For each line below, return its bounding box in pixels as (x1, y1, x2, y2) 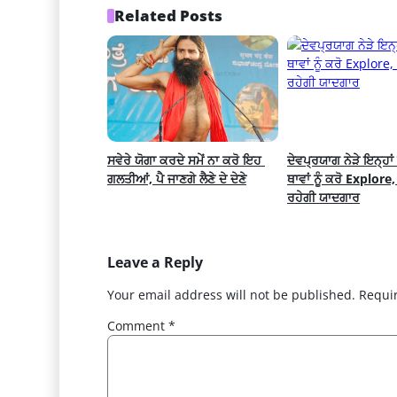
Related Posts (114, 5, 223, 27)
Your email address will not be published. (106, 286, 355, 304)
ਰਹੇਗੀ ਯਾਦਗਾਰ (286, 189, 360, 206)
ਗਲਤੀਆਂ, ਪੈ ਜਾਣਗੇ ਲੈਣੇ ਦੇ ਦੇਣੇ (106, 170, 246, 188)
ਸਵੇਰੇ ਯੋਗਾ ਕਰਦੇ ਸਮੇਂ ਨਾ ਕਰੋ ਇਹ (106, 152, 261, 169)
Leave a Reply (106, 253, 203, 273)
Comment (106, 317, 168, 335)
